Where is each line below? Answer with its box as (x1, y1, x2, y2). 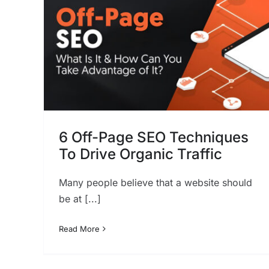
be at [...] (58, 193, 101, 205)
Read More (58, 224, 100, 234)
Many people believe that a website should (58, 177, 252, 189)
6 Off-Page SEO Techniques (58, 128, 249, 147)
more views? (133, 13, 220, 31)
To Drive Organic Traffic (58, 145, 222, 163)
